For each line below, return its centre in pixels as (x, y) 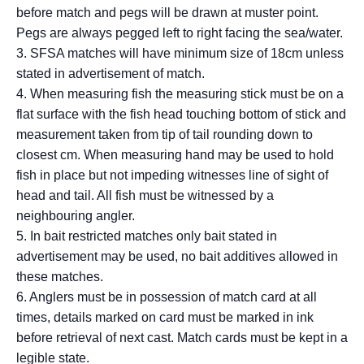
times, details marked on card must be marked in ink (165, 318)
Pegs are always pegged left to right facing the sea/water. (180, 33)
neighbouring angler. (76, 216)
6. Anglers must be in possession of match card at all (167, 297)
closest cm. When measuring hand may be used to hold (175, 155)
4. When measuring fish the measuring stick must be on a (180, 94)
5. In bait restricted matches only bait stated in (147, 236)
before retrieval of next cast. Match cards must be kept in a (182, 338)
